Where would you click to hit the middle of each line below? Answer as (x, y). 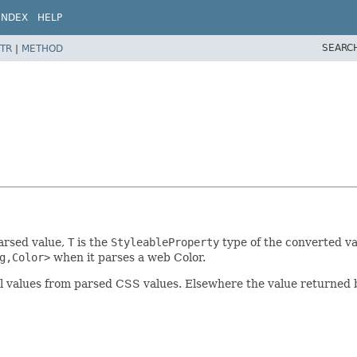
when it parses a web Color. (128, 258)
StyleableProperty (165, 243)
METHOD (42, 48)
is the (92, 243)
